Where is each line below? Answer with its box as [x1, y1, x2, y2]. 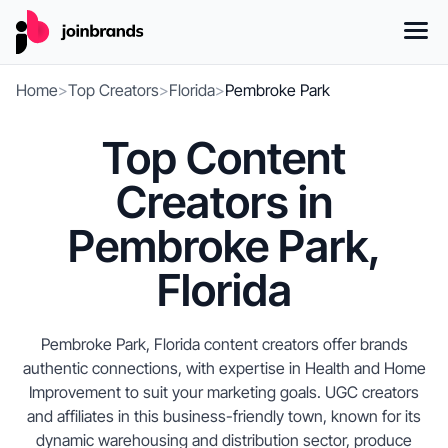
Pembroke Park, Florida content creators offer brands [40, 334, 408, 354]
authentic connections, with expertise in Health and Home [22, 358, 426, 378]
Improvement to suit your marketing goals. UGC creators [29, 382, 419, 402]
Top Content [102, 131, 346, 185]
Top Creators [68, 80, 159, 100]
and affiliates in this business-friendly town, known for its [27, 406, 421, 426]
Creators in [115, 175, 333, 229]
